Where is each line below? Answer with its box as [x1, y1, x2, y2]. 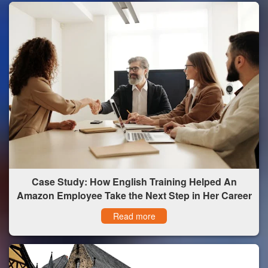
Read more [112, 209, 156, 222]
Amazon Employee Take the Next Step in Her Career [16, 188, 252, 202]
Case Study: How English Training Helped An [31, 174, 237, 188]
